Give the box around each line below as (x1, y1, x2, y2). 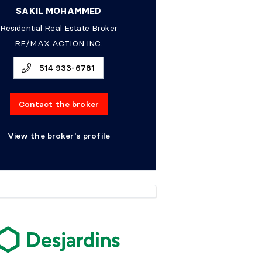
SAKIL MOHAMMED (16, 5, 102, 17)
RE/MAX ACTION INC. (15, 38, 103, 49)
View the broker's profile (7, 130, 111, 142)
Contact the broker (18, 99, 99, 110)
